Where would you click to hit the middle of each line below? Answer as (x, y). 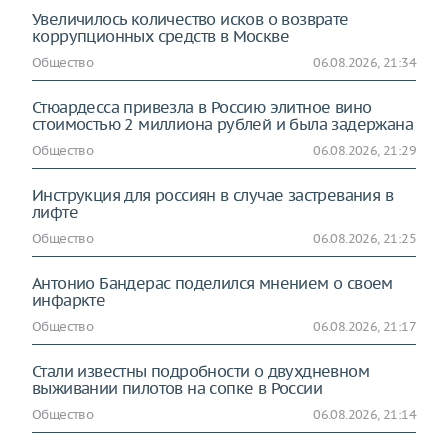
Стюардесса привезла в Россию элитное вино (202, 107)
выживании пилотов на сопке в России (177, 388)
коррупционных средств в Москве (160, 36)
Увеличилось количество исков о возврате (190, 19)
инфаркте (69, 300)
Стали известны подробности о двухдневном (200, 371)
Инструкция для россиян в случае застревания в (212, 195)
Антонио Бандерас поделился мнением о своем (212, 283)
